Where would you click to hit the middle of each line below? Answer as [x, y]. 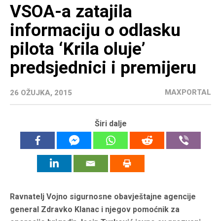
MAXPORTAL [188, 92]
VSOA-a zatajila [71, 12]
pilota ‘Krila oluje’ [78, 49]
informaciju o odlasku [95, 31]
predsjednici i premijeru [103, 68]
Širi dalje [110, 124]
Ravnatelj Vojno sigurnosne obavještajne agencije [103, 197]
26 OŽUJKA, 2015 [41, 93]
